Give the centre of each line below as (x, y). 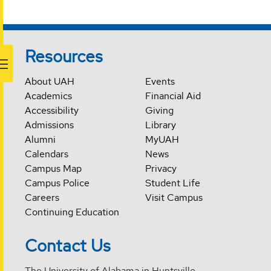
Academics (49, 96)
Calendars (47, 154)
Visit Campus (174, 198)
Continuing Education (72, 212)
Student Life (172, 183)
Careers (42, 198)
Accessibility (52, 111)
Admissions (50, 125)
